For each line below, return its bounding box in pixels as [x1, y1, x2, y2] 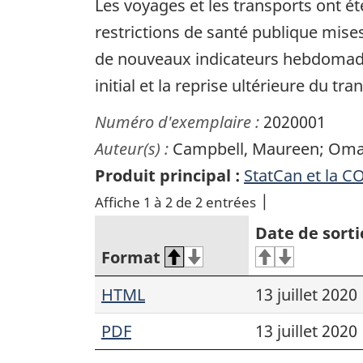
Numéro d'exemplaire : [95, 110, 263, 133]
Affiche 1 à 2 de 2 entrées [95, 192, 256, 211]
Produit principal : [95, 164, 240, 186]
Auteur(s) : [95, 137, 173, 160]
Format [101, 246, 160, 268]
